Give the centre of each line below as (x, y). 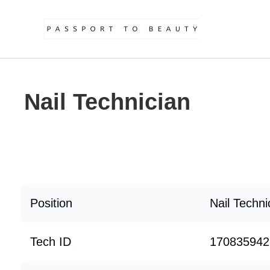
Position (51, 203)
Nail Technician (107, 102)
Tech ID (51, 242)
